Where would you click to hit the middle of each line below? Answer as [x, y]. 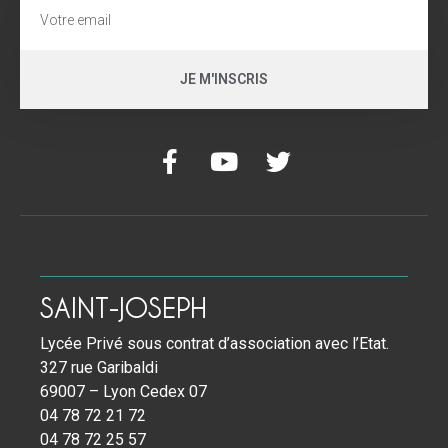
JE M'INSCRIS [224, 79]
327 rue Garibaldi [99, 367]
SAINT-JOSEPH [123, 306]
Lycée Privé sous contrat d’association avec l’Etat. [214, 343]
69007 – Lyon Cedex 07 [123, 391]
